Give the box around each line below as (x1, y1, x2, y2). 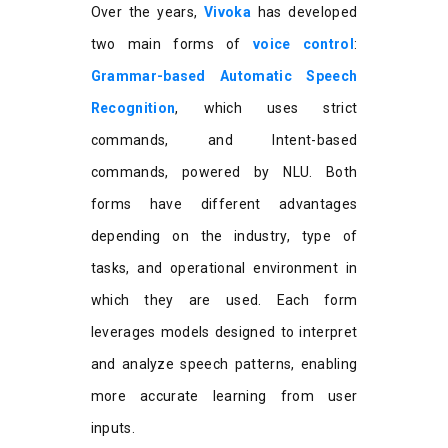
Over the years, (90, 4, 205, 21)
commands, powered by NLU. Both (90, 164, 358, 181)
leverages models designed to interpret (90, 324, 358, 341)
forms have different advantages (90, 196, 358, 213)
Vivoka (204, 4, 251, 21)
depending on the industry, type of (90, 228, 358, 245)
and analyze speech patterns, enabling (90, 356, 358, 373)
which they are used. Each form (90, 292, 358, 309)
